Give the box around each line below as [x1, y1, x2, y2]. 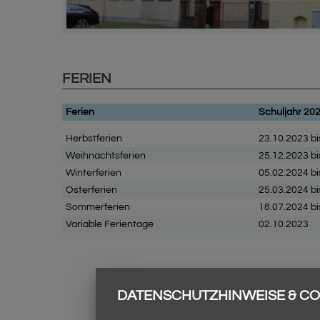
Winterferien [66, 168, 121, 178]
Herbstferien [66, 134, 122, 144]
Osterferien [66, 185, 117, 195]
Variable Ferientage [66, 219, 194, 229]
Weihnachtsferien [66, 151, 146, 161]
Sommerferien [66, 202, 130, 212]
